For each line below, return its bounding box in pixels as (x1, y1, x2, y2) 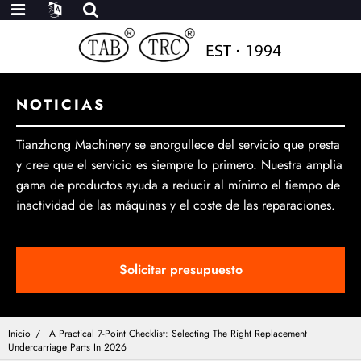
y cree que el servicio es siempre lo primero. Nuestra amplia (16, 156, 342, 174)
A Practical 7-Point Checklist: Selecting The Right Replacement (49, 326, 307, 342)
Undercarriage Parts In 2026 (8, 340, 127, 355)
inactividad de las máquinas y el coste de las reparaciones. (16, 196, 335, 214)
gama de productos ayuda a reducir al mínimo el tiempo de (16, 176, 340, 194)
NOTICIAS (16, 94, 106, 115)
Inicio (8, 326, 31, 342)
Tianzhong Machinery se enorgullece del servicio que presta (16, 135, 340, 154)
